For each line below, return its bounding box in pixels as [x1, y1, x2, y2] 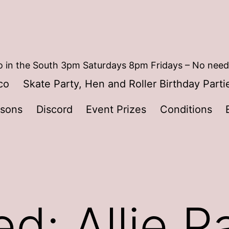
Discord [36, 103, 73, 116]
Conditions [159, 103, 212, 116]
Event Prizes [86, 103, 147, 116]
